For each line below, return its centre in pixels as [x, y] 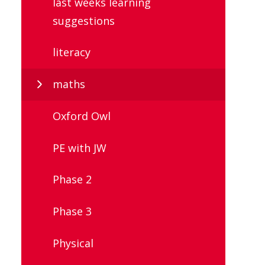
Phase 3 [72, 211]
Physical [73, 243]
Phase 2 [72, 180]
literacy [72, 52]
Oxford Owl [82, 116]
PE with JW [80, 148]
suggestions [84, 20]
